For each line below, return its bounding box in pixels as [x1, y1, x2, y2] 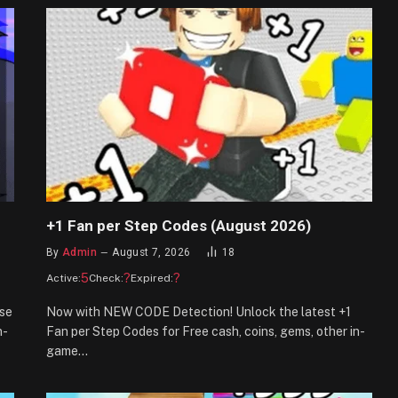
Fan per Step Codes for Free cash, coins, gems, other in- [46, 324, 365, 339]
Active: [46, 272, 81, 285]
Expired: [131, 272, 173, 285]
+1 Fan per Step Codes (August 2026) [46, 217, 311, 235]
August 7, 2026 [112, 246, 191, 259]
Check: [89, 272, 123, 285]
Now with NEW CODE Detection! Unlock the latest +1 [46, 305, 351, 320]
